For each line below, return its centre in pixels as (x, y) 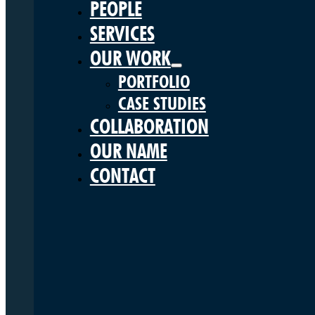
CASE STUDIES (162, 103)
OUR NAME (128, 151)
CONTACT (122, 176)
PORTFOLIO (154, 82)
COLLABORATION (149, 127)
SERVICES (122, 34)
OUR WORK (130, 58)
